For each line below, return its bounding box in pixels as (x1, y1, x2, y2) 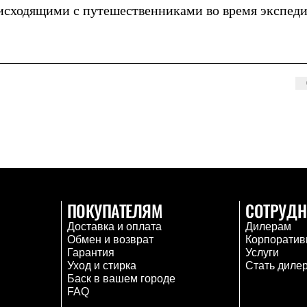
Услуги (245, 247, 280, 258)
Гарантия (66, 247, 114, 258)
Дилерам (245, 221, 292, 232)
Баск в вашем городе (66, 273, 175, 284)
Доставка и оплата (66, 221, 162, 232)
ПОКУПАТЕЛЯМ (66, 198, 162, 223)
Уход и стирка (66, 260, 136, 271)
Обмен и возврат (66, 234, 153, 245)
